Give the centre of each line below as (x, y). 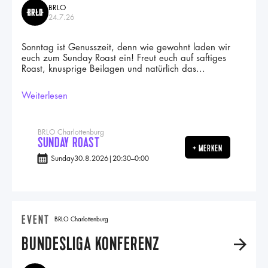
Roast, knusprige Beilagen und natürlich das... (113, 69)
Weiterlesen (45, 96)
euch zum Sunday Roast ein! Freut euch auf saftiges (124, 58)
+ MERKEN (207, 148)
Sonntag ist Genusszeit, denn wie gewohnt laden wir (126, 48)
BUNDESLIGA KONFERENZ (91, 244)
